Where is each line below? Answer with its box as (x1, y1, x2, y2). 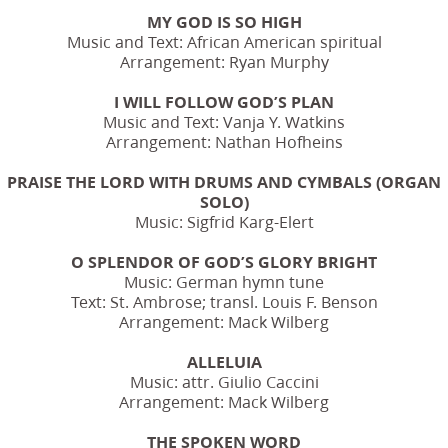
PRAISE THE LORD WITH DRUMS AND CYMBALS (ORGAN (7, 170, 441, 194)
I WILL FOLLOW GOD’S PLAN (114, 90, 334, 114)
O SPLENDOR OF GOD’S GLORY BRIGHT (71, 250, 377, 274)
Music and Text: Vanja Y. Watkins (103, 110, 345, 134)
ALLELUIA (186, 350, 262, 374)
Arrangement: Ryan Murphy (119, 50, 329, 74)
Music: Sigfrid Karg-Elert (134, 210, 314, 234)
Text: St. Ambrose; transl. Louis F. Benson (70, 290, 378, 314)
